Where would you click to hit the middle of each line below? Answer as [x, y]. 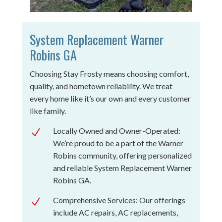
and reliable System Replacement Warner [122, 167]
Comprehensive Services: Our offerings [119, 200]
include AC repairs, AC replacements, [115, 212]
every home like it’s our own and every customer [110, 98]
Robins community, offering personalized [122, 155]
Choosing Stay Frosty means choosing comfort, [109, 73]
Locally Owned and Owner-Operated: [116, 130]
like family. [48, 111]
